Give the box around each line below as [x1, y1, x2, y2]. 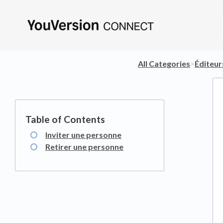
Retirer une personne [45, 142, 123, 151]
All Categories [138, 59, 190, 68]
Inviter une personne [45, 130, 121, 139]
